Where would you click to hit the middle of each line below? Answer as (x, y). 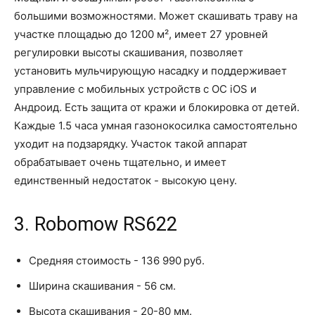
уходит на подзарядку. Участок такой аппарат (131, 144)
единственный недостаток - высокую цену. (126, 181)
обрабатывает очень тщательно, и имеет (120, 162)
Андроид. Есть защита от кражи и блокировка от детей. (157, 108)
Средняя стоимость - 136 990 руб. (117, 261)
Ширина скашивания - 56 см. (102, 286)
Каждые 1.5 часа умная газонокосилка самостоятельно (156, 126)
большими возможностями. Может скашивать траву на (156, 16)
